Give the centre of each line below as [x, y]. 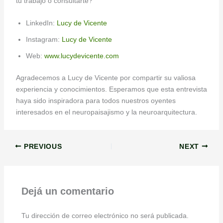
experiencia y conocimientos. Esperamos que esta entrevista [111, 89]
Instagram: [44, 40]
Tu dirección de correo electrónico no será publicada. [105, 215]
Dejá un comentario [67, 191]
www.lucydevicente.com [81, 56]
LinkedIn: [41, 23]
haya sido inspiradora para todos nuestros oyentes [96, 101]
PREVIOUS [42, 146]
